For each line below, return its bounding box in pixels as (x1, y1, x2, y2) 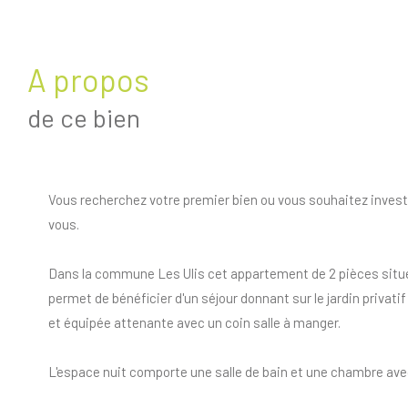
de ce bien (27, 102, 140, 134)
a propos (46, 61, 149, 99)
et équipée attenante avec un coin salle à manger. (47, 314, 341, 331)
